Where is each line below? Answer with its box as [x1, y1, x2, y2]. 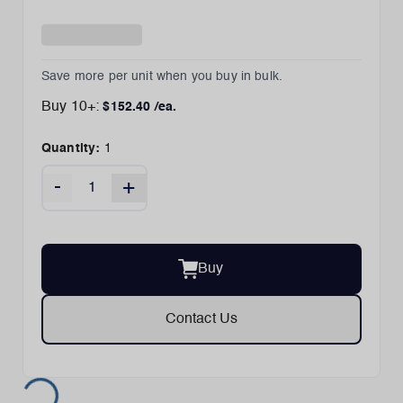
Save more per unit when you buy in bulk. [41, 70, 283, 83]
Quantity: [41, 142, 101, 155]
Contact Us [165, 312, 238, 327]
